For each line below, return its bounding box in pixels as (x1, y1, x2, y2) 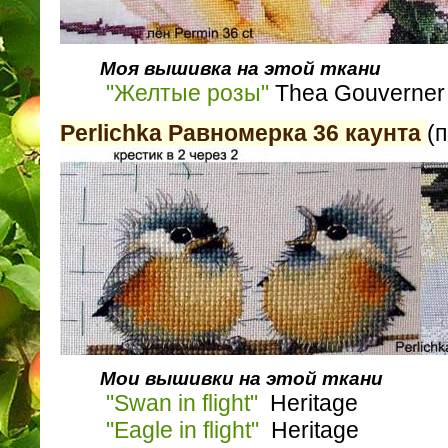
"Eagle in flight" (106, 417, 259, 444)
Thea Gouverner (269, 79, 445, 106)
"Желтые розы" (106, 79, 269, 106)
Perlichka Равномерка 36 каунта (60, 119, 427, 146)
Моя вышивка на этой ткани (100, 57, 381, 79)
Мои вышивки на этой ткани (100, 368, 383, 390)
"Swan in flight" (106, 390, 258, 417)
